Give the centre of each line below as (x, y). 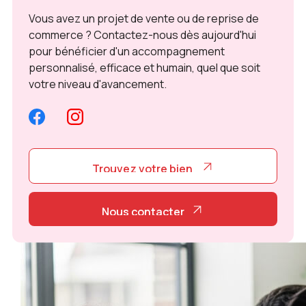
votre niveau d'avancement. (97, 84)
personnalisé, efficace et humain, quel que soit (144, 68)
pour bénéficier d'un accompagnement (126, 52)
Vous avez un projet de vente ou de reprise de (143, 19)
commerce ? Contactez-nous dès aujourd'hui (142, 35)
